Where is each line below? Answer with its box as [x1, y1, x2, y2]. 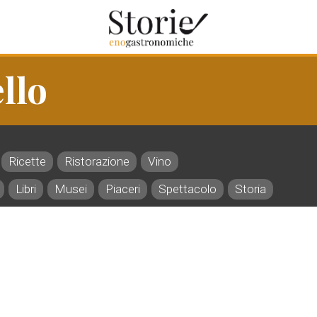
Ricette [8, 154, 46, 168]
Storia [235, 182, 266, 196]
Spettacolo [158, 182, 217, 196]
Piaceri [105, 182, 140, 196]
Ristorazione [64, 154, 129, 168]
